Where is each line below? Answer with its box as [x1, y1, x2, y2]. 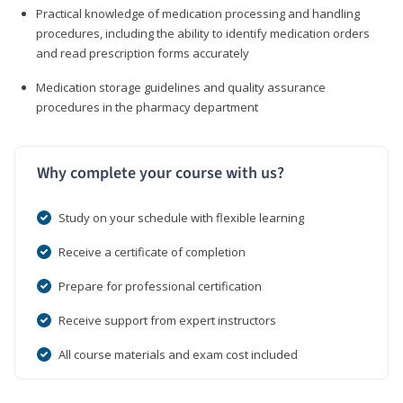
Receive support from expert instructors [58, 311, 276, 328]
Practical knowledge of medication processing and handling [36, 4, 360, 22]
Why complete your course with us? [37, 161, 284, 184]
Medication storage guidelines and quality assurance [36, 78, 326, 95]
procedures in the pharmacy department [36, 98, 258, 115]
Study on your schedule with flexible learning [58, 209, 304, 226]
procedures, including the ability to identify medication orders [36, 24, 370, 41]
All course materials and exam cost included [58, 345, 298, 363]
